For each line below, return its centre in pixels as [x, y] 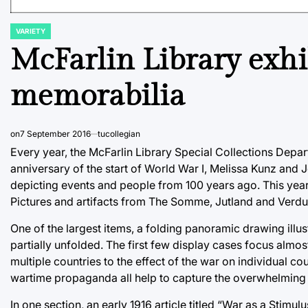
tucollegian [119, 133]
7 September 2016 [55, 133]
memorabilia [98, 96]
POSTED [24, 35]
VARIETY [31, 31]
